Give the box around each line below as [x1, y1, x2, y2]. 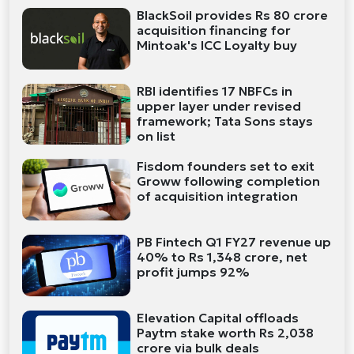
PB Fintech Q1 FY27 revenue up [137, 234, 332, 250]
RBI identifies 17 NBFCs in [137, 82, 293, 99]
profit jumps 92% [137, 264, 250, 281]
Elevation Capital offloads [137, 309, 299, 326]
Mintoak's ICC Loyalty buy [137, 37, 298, 54]
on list [137, 127, 176, 144]
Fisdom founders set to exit [137, 158, 315, 175]
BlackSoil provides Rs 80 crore [137, 7, 329, 24]
